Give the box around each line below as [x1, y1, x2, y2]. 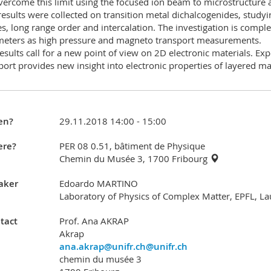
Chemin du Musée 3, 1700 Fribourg [59, 152, 210, 165]
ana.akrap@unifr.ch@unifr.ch [59, 240, 188, 253]
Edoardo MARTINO [59, 177, 138, 189]
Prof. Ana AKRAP [59, 214, 129, 227]
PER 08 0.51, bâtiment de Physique [59, 139, 205, 152]
